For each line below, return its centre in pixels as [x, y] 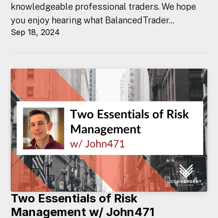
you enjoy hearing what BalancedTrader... [93, 20]
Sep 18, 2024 [36, 32]
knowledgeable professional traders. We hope [104, 7]
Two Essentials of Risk [74, 199]
